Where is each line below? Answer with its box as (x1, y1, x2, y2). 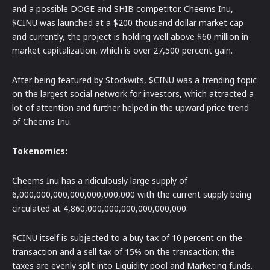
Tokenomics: (12, 145, 67, 157)
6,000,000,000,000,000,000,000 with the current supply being (12, 188, 251, 200)
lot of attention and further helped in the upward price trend (12, 101, 249, 113)
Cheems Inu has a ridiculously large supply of (12, 174, 187, 186)
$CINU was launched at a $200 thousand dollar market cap (12, 16, 243, 28)
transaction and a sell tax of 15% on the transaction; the (12, 245, 235, 257)
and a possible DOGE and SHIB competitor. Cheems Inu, (12, 2, 233, 14)
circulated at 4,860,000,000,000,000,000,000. (12, 202, 188, 214)
